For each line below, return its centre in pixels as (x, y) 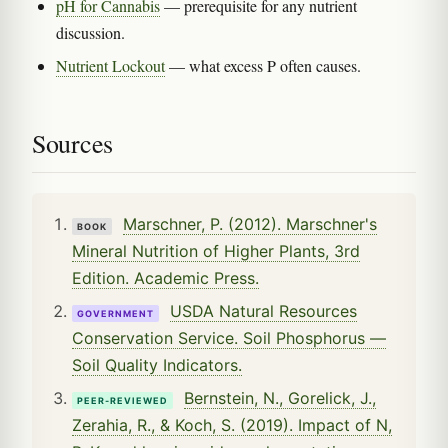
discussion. (90, 32)
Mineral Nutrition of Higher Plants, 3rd (216, 250)
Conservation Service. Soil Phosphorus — (229, 337)
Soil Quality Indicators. (157, 364)
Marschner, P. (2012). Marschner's (250, 223)
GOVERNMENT (115, 313)
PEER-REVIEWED (122, 400)
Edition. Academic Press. (165, 277)
